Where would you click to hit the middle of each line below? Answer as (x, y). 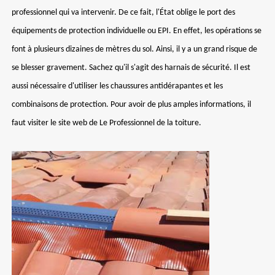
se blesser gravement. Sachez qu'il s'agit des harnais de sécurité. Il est (131, 68)
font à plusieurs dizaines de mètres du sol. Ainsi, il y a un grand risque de (134, 49)
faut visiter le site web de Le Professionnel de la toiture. (107, 123)
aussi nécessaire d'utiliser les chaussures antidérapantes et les (117, 86)
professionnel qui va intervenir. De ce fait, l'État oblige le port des (123, 13)
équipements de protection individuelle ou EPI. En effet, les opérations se (137, 31)
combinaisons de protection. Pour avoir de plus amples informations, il (131, 105)
